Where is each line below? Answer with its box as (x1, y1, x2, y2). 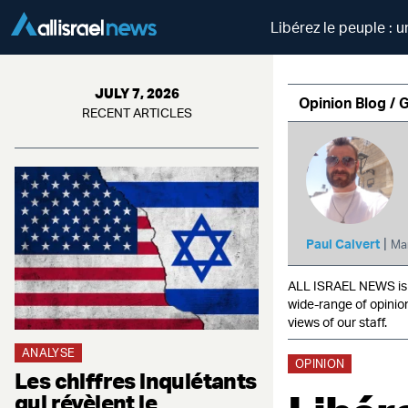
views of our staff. (288, 314, 387, 330)
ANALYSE (22, 344, 76, 360)
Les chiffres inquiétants (15, 366, 257, 394)
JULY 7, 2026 (94, 85, 179, 102)
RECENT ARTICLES (81, 105, 192, 120)
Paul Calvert (306, 236, 380, 251)
